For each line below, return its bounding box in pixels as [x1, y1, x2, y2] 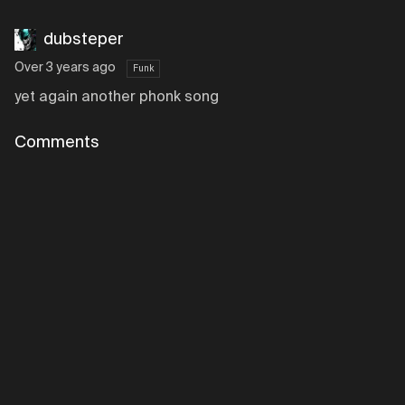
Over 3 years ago [14, 61, 116, 74]
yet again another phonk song [14, 90, 219, 105]
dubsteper [43, 32, 124, 48]
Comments [14, 135, 99, 151]
